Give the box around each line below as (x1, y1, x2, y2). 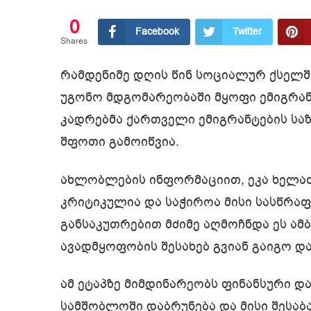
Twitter (233, 25, 262, 39)
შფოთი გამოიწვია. (60, 133, 179, 151)
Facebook (135, 25, 179, 39)
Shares (60, 35, 87, 47)
